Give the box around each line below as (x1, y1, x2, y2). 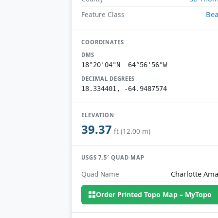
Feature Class (81, 9, 125, 19)
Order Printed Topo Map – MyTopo (96, 190, 212, 200)
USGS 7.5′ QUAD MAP (81, 154, 145, 162)
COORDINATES (81, 38, 124, 46)
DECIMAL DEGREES (81, 74, 135, 82)
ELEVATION (81, 111, 115, 119)
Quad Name (81, 169, 119, 179)
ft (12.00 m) (114, 127, 150, 136)
